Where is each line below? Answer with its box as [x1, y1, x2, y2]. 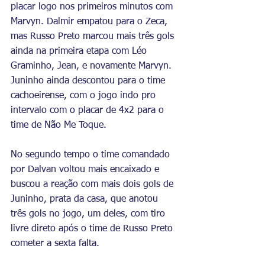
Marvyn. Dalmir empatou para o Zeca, [11, 17, 170, 27]
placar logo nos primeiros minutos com [11, 2, 176, 12]
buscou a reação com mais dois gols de [11, 179, 176, 189]
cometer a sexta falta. [11, 238, 99, 248]
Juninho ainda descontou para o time [11, 76, 168, 86]
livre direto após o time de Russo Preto [11, 224, 176, 234]
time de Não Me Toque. [11, 120, 106, 130]
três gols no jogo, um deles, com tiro [11, 209, 168, 219]
